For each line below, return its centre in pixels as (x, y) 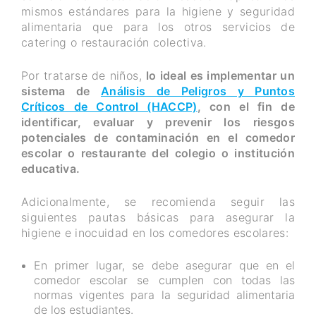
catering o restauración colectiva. (114, 43)
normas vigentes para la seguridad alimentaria (164, 295)
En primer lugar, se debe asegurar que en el (164, 266)
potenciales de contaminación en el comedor (158, 138)
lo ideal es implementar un (220, 76)
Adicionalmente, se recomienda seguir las (158, 202)
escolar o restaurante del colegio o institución (158, 153)
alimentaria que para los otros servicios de (158, 27)
